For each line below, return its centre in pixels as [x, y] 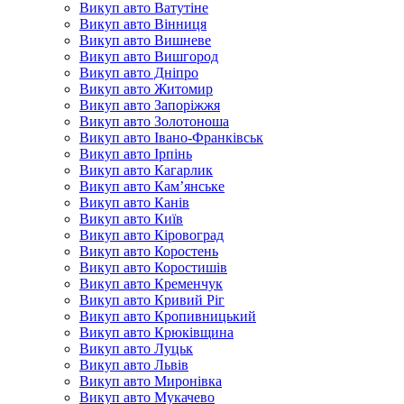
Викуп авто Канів [134, 202]
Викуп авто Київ [131, 219]
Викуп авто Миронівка [151, 381]
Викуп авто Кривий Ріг [152, 300]
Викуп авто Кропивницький [168, 316]
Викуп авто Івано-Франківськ [171, 138]
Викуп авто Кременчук [151, 284]
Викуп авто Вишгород [149, 56]
